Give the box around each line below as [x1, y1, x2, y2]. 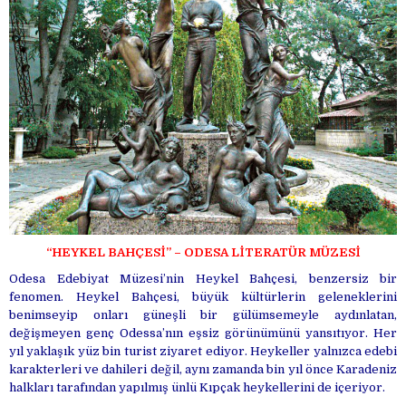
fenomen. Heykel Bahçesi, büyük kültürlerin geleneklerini [9, 290, 397, 304]
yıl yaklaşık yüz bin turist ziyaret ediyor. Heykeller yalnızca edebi [9, 344, 397, 359]
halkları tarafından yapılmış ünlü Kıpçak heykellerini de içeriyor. [9, 381, 385, 395]
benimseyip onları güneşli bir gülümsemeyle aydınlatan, [9, 308, 397, 323]
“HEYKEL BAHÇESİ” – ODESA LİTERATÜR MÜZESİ [45, 246, 361, 260]
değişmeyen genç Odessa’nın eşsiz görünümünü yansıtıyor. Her [9, 326, 397, 341]
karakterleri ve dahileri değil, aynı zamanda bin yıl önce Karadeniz [9, 362, 397, 377]
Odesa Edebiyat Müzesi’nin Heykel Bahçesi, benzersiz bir [9, 272, 397, 286]
